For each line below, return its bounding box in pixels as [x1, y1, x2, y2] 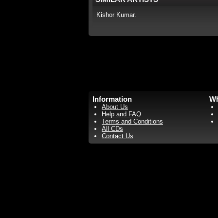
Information [92, 95, 132, 103]
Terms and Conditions [102, 118, 163, 125]
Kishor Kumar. [96, 11, 136, 18]
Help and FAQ [102, 110, 141, 118]
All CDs [102, 125, 123, 132]
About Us [102, 103, 128, 110]
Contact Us [102, 132, 133, 140]
